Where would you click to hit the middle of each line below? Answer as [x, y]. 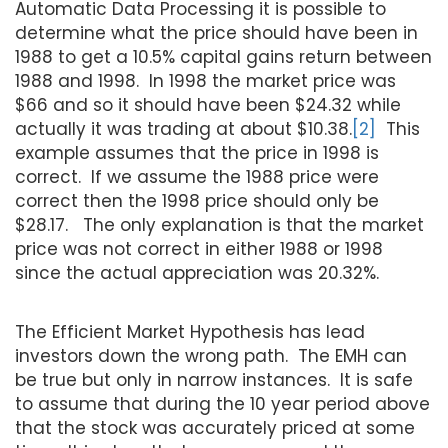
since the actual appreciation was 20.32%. [197, 272]
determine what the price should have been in [216, 32]
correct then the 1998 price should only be [197, 200]
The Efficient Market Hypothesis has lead [190, 331]
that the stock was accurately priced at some [215, 427]
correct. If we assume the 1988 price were [197, 176]
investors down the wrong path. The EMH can [211, 355]
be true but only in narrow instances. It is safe [214, 379]
